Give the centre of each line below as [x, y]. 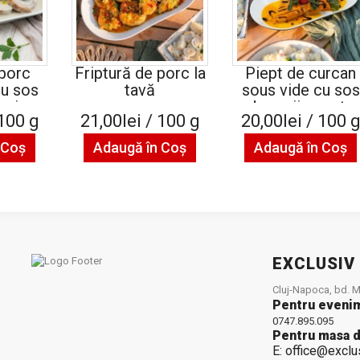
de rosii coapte [301, 107]
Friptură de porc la [140, 73]
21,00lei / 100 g [140, 121]
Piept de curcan [301, 73]
